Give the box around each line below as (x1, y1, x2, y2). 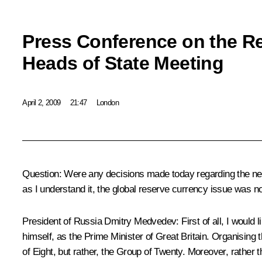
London (96, 98, 119, 107)
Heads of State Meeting (22, 52, 224, 74)
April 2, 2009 (22, 98, 61, 107)
